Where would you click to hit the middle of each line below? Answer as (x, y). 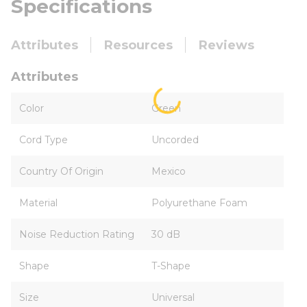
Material (38, 203)
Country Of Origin (61, 171)
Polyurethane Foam (199, 203)
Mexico (169, 171)
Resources (138, 45)
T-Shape (171, 266)
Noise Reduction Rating (77, 234)
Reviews (226, 45)
